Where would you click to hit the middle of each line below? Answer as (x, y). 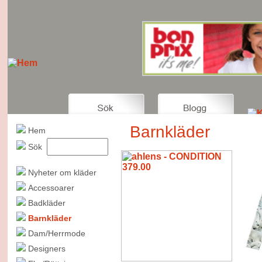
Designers (48, 249)
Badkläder (48, 203)
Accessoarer (52, 188)
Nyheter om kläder (62, 173)
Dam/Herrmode (58, 233)
